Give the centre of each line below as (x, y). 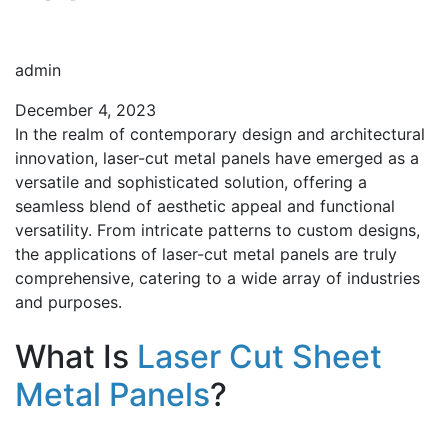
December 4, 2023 (85, 109)
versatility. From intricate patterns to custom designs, (217, 229)
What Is (76, 356)
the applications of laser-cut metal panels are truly (206, 253)
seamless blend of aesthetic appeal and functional (205, 205)
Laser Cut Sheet (259, 356)
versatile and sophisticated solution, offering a (191, 181)
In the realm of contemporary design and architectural (220, 133)
